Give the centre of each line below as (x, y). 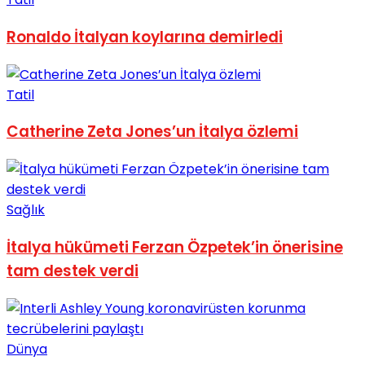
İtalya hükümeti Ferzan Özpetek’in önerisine (175, 247)
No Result (36, 20)
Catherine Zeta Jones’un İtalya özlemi (152, 132)
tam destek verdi (73, 270)
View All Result (52, 142)
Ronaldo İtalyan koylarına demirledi (145, 37)
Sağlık (26, 210)
